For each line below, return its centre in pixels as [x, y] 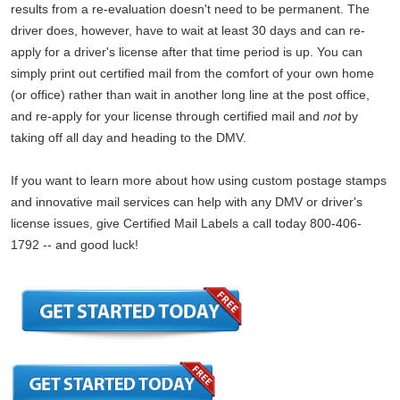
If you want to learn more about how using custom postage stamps [199, 181]
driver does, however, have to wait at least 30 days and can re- [188, 31]
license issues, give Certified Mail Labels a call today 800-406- [186, 224]
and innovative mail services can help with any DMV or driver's [187, 202]
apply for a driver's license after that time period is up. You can [187, 52]
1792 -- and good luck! [76, 245]
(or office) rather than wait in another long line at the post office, [190, 95]
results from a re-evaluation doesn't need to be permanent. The [190, 9]
